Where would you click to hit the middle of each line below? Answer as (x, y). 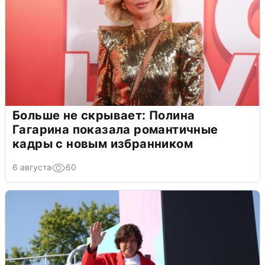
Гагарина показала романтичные (115, 129)
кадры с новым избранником (103, 143)
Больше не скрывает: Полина (104, 115)
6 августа (32, 167)
